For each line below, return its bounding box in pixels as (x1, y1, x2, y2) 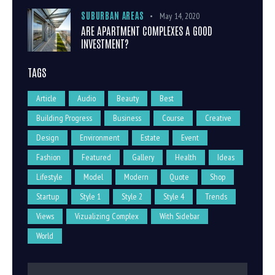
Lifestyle (36, 171, 63, 182)
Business (113, 112, 141, 123)
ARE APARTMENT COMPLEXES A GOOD (81, 23, 212, 37)
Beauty (117, 92, 139, 104)
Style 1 (80, 190, 101, 202)
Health (175, 151, 196, 163)
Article (36, 92, 56, 104)
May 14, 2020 (159, 10, 200, 22)
